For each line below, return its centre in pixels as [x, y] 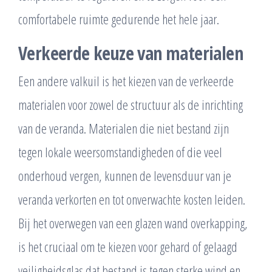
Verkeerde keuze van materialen [131, 53]
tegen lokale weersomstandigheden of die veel [120, 152]
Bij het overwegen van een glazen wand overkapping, [133, 223]
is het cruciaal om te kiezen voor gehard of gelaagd [128, 247]
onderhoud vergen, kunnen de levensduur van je [125, 176]
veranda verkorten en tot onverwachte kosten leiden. [132, 199]
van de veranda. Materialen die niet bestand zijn [124, 128]
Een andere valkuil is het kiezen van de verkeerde [126, 81]
